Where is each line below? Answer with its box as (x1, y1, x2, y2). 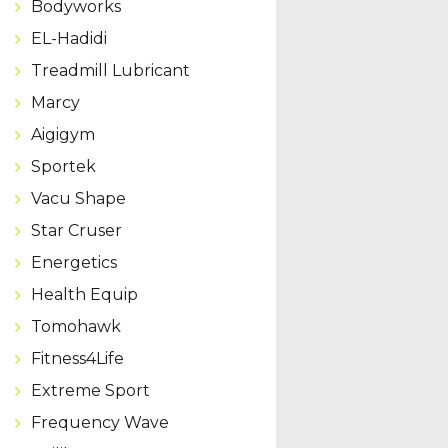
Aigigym (30, 124, 95, 144)
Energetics (30, 252, 117, 272)
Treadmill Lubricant (30, 60, 190, 80)
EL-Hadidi (30, 28, 107, 48)
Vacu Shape (30, 188, 126, 208)
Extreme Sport (30, 380, 150, 400)
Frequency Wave (30, 412, 169, 432)
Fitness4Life (30, 348, 124, 368)
